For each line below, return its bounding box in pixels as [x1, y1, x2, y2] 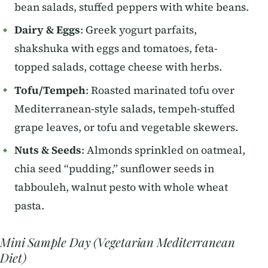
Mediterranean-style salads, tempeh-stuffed [14, 101, 235, 116]
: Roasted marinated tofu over [86, 83, 234, 98]
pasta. [14, 198, 44, 213]
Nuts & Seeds [14, 142, 81, 157]
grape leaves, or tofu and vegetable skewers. [14, 120, 238, 135]
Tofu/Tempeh [14, 83, 86, 98]
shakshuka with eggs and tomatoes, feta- [14, 41, 218, 56]
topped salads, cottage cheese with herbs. [14, 60, 222, 75]
